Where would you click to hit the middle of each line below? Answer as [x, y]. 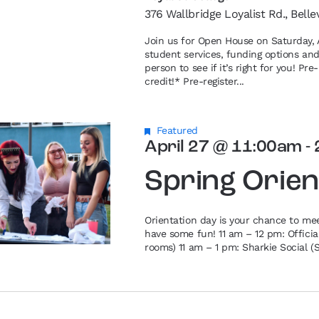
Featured [177, 130]
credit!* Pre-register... [194, 81]
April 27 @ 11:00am [223, 147]
